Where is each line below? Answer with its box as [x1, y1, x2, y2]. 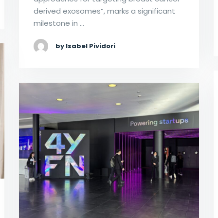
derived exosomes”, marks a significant [33, 6, 175, 17]
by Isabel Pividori [55, 41, 115, 51]
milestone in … [33, 18, 84, 29]
